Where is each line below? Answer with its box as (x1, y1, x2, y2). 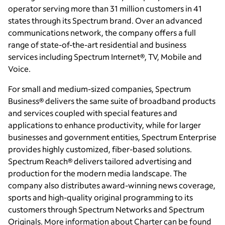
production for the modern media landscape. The (8, 167, 187, 178)
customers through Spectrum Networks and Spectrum (8, 203, 204, 214)
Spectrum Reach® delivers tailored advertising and (8, 155, 192, 166)
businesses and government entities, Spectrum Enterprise (8, 131, 216, 142)
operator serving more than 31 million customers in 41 (8, 3, 202, 14)
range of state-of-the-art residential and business (8, 39, 186, 50)
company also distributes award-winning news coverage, (8, 179, 215, 190)
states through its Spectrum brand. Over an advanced (8, 15, 202, 26)
